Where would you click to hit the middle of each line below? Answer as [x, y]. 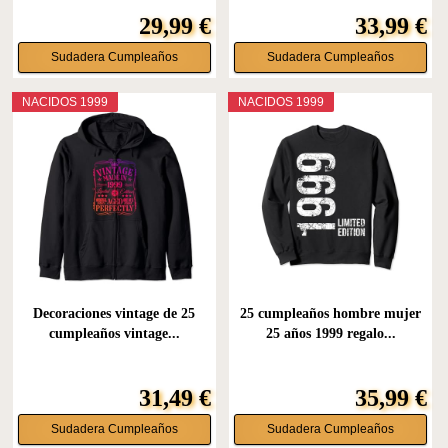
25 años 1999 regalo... [330, 333]
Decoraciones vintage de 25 [114, 313]
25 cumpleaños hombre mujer [331, 313]
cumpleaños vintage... [114, 333]
